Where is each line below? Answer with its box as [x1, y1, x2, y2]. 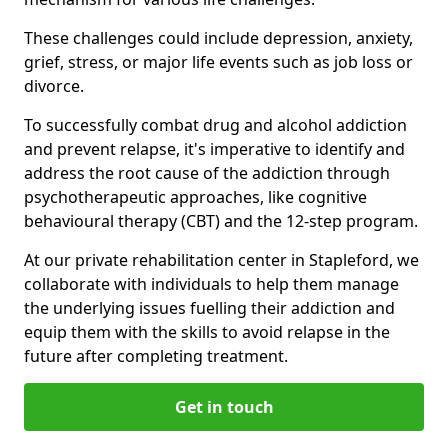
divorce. [24, 74, 84, 97]
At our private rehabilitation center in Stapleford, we [24, 248, 419, 271]
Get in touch [174, 395, 274, 418]
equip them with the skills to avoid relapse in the [24, 320, 390, 343]
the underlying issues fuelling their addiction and [24, 296, 395, 319]
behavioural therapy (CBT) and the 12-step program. [24, 209, 418, 232]
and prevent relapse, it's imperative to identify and [24, 137, 405, 160]
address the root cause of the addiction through [24, 161, 390, 184]
